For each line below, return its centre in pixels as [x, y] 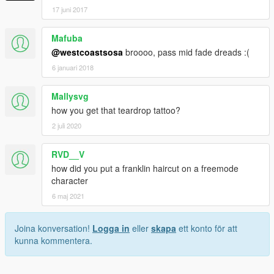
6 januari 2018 [73, 68]
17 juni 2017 [70, 9]
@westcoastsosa [87, 52]
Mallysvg [70, 96]
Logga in [111, 228]
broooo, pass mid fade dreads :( [186, 52]
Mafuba [67, 38]
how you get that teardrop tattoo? [116, 110]
